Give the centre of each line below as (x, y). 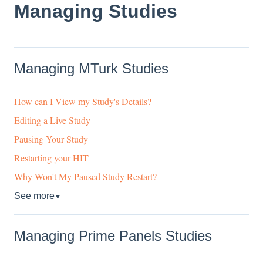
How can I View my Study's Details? (83, 102)
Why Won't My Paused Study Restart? (85, 177)
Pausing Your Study (51, 139)
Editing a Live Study (52, 120)
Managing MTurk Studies (91, 68)
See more (34, 196)
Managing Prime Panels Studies (113, 236)
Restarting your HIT (51, 158)
